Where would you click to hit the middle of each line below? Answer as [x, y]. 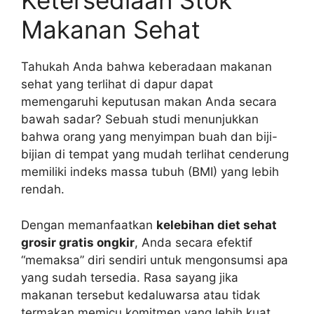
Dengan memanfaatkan [89, 225]
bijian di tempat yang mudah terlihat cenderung [155, 155]
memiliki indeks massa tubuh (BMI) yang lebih [150, 172]
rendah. [43, 190]
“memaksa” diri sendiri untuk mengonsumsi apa [155, 260]
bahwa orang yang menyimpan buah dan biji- [149, 137]
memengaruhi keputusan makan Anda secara [149, 102]
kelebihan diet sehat [217, 225]
